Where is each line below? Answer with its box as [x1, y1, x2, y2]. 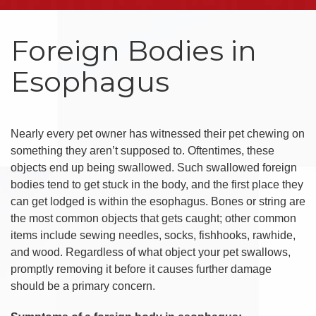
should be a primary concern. [11, 279, 155, 292]
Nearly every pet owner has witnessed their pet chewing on [11, 127, 305, 140]
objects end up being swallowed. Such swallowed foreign [11, 161, 297, 174]
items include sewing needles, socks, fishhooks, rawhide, [11, 229, 296, 241]
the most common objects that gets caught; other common [11, 212, 296, 224]
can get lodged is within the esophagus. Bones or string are [11, 195, 305, 207]
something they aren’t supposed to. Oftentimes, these [11, 144, 274, 157]
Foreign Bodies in [11, 32, 257, 68]
